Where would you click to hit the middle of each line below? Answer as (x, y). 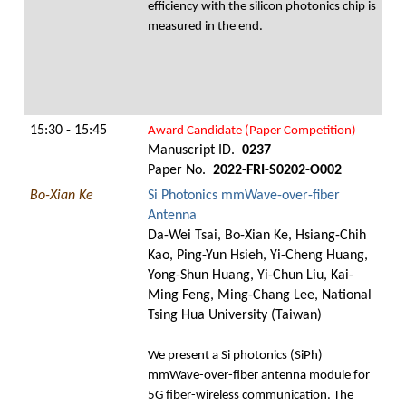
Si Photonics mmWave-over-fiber (244, 196)
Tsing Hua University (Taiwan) (235, 315)
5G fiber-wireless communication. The (251, 396)
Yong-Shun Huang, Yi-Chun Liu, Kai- (251, 275)
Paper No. (179, 170)
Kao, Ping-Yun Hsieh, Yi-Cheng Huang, (258, 256)
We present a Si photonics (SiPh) (235, 356)
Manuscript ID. (193, 150)
